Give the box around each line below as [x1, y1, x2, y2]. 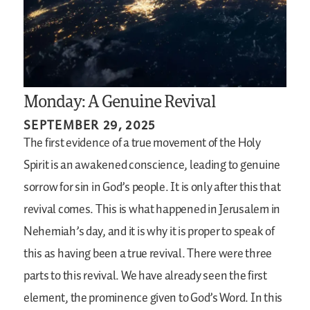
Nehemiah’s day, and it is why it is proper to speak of [24, 221, 275, 241]
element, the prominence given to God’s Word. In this [24, 288, 282, 308]
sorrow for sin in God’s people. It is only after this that [24, 177, 281, 197]
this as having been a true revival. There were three [24, 244, 272, 264]
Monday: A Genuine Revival [24, 89, 217, 112]
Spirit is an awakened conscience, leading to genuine [24, 155, 280, 175]
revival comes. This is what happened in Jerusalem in [24, 199, 280, 219]
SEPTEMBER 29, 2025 [24, 116, 156, 132]
